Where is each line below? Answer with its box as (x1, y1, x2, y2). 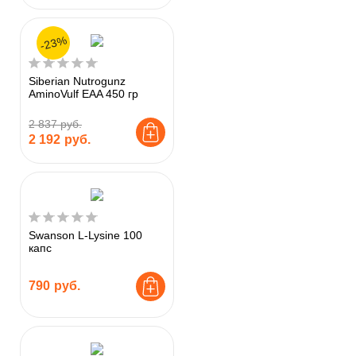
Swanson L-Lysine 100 (29, 228, 142, 242)
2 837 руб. (29, 117, 82, 130)
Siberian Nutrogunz (29, 74, 126, 87)
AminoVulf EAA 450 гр (29, 87, 138, 100)
